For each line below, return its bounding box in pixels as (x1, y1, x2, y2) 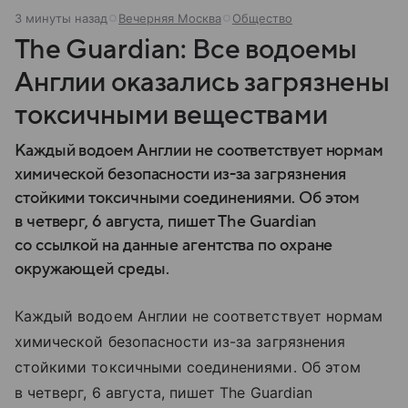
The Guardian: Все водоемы (15, 34, 358, 65)
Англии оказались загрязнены (15, 66, 390, 97)
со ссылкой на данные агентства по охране (15, 236, 333, 254)
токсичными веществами (15, 99, 328, 130)
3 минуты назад (15, 10, 107, 25)
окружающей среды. (15, 260, 169, 278)
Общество (232, 10, 292, 25)
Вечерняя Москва (118, 10, 221, 25)
